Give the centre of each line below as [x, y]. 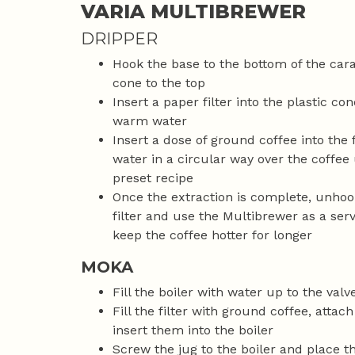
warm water [150, 121]
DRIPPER [119, 39]
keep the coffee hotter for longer [212, 235]
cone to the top [159, 83]
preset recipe [153, 178]
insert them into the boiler [193, 330]
